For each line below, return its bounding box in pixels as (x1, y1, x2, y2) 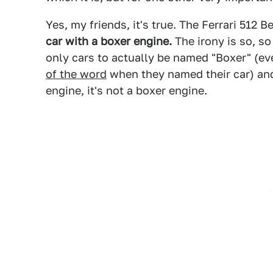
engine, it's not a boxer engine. (46, 84, 207, 97)
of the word (46, 68, 107, 80)
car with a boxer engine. (46, 35, 172, 48)
